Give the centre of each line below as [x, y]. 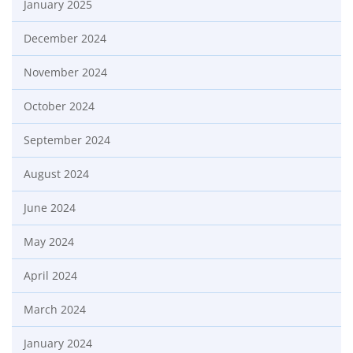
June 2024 [50, 208]
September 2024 [67, 140]
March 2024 [55, 310]
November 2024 [65, 72]
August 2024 [56, 174]
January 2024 [58, 344]
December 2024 [65, 39]
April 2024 [50, 276]
